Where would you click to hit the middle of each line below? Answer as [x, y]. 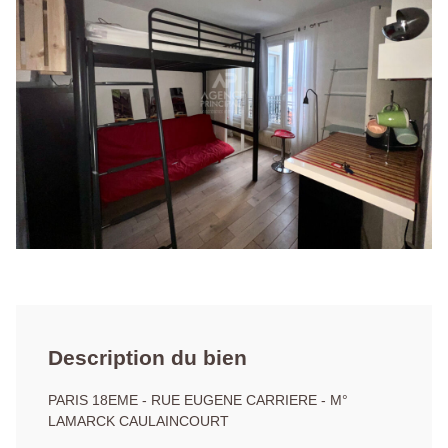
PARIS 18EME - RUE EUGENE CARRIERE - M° [198, 400]
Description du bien [147, 358]
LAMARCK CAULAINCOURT [138, 421]
